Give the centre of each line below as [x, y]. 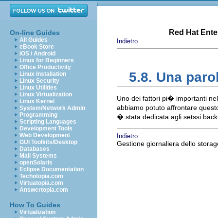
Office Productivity [45, 67]
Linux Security [39, 81]
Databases [35, 149]
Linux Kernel [37, 101]
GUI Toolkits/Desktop [48, 142]
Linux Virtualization [46, 94]
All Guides [34, 40]
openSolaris [36, 163]
